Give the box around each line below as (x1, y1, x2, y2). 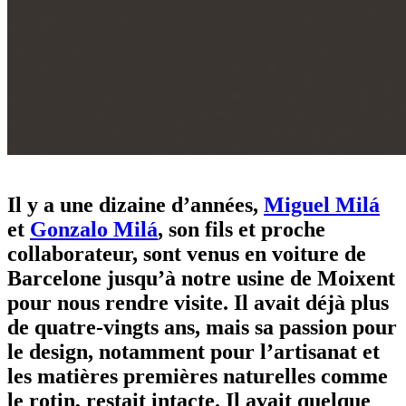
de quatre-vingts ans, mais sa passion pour (7, 314, 397, 339)
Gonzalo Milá (30, 217, 158, 241)
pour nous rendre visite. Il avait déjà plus (7, 290, 389, 314)
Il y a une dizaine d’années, (7, 192, 264, 217)
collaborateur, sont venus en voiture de (7, 241, 366, 266)
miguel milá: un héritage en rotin (7, 158, 192, 174)
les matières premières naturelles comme (7, 363, 388, 388)
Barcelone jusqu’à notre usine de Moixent (7, 266, 395, 290)
